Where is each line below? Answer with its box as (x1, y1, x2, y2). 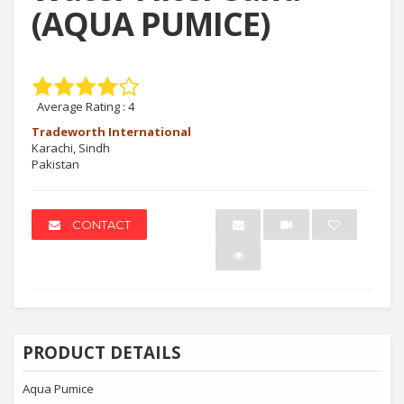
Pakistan (32, 156, 79, 172)
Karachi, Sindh (32, 140, 110, 156)
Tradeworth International (32, 124, 191, 140)
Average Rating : (37, 98, 128, 115)
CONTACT (69, 217, 131, 232)
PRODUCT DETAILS (23, 341, 181, 363)
